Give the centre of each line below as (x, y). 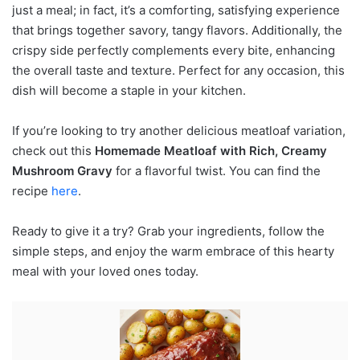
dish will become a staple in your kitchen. (129, 91)
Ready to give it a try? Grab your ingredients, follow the (168, 231)
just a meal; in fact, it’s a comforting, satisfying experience (176, 10)
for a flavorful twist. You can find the (217, 171)
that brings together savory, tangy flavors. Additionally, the (177, 31)
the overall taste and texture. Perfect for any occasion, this (178, 71)
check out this (53, 151)
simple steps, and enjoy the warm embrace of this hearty (173, 252)
